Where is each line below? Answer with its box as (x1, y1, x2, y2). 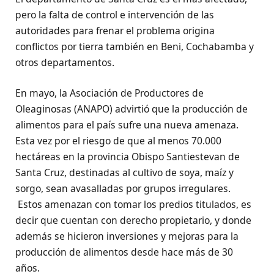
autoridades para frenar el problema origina (15, 23, 215, 37)
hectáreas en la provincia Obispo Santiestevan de (15, 149, 240, 163)
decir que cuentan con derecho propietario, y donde (15, 213, 251, 227)
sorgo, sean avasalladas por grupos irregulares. (15, 181, 231, 195)
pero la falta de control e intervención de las (15, 7, 214, 21)
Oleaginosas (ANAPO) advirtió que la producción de (15, 102, 248, 116)
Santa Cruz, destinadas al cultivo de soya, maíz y (15, 165, 234, 179)
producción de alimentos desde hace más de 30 (15, 245, 233, 259)
